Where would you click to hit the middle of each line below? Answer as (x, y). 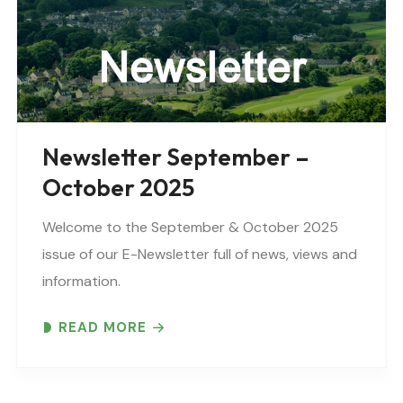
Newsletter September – (176, 157)
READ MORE (103, 327)
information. (81, 281)
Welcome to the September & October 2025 (190, 227)
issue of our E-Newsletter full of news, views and (200, 254)
